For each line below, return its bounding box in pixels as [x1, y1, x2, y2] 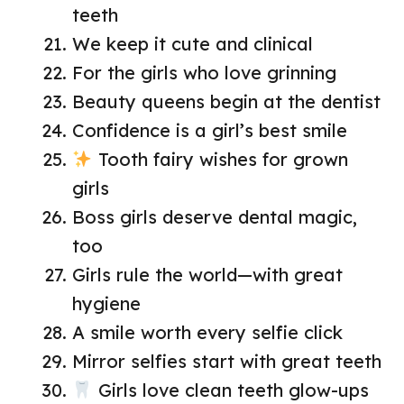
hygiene [72, 292, 141, 316]
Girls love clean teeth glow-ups [92, 379, 369, 402]
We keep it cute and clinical [72, 32, 313, 56]
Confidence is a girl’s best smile [72, 119, 347, 142]
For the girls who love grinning [72, 61, 336, 85]
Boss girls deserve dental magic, [72, 206, 357, 229]
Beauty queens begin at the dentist [72, 90, 381, 114]
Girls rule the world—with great [72, 263, 343, 287]
